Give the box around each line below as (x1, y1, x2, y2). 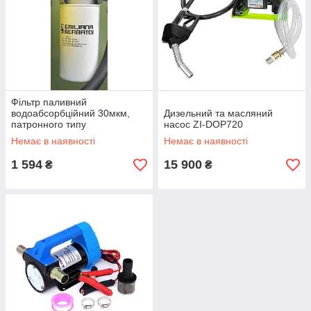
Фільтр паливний (11, 96, 87, 108)
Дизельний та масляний (164, 108, 273, 119)
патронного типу (11, 119, 86, 131)
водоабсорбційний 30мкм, (11, 108, 130, 119)
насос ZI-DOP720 (164, 119, 243, 131)
